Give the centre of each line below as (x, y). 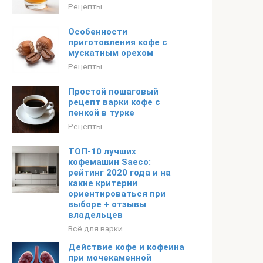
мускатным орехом (111, 53)
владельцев (95, 215)
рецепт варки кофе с (114, 102)
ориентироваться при (117, 194)
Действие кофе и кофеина (126, 247)
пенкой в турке (101, 113)
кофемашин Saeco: (109, 162)
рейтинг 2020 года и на (119, 173)
